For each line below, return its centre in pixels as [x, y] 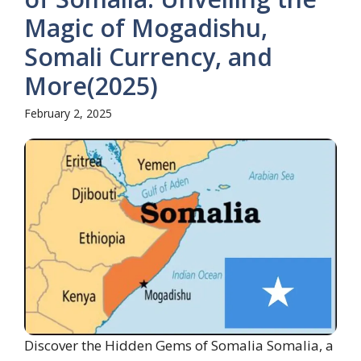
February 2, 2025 [68, 113]
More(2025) [91, 85]
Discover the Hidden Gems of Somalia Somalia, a [179, 345]
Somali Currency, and [148, 56]
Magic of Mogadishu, [146, 27]
